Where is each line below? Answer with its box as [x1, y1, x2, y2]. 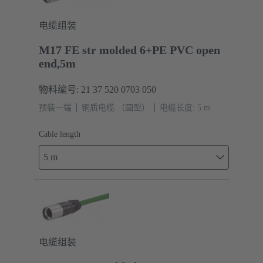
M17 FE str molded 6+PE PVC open [39, 43, 220, 56]
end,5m [39, 56, 76, 70]
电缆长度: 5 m [160, 103, 210, 112]
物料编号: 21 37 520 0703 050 [39, 84, 156, 95]
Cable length [39, 129, 80, 139]
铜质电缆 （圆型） [82, 103, 150, 112]
